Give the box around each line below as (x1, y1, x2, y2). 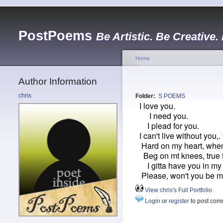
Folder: (135, 93, 157, 100)
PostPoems (18, 28, 92, 43)
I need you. (135, 110, 188, 122)
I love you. (135, 100, 175, 112)
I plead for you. (135, 120, 199, 132)
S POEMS (158, 93, 185, 100)
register (169, 198, 189, 205)
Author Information (18, 76, 97, 87)
